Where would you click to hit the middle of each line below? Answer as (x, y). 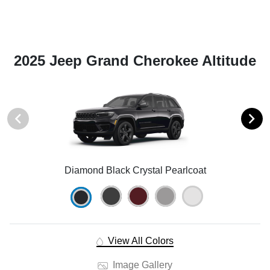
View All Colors (139, 241)
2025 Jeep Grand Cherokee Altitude (135, 61)
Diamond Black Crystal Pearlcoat (135, 171)
